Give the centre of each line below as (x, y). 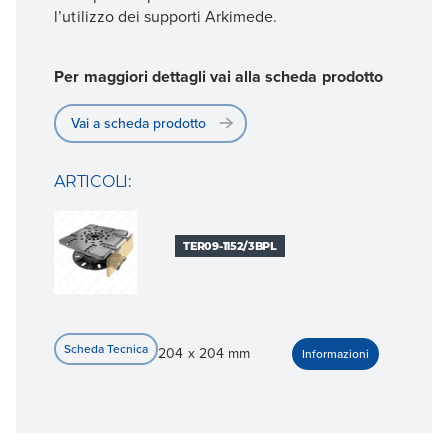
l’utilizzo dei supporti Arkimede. (166, 16)
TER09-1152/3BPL (230, 246)
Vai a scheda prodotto (139, 122)
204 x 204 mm (204, 353)
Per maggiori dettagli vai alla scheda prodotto (218, 76)
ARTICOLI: (92, 182)
